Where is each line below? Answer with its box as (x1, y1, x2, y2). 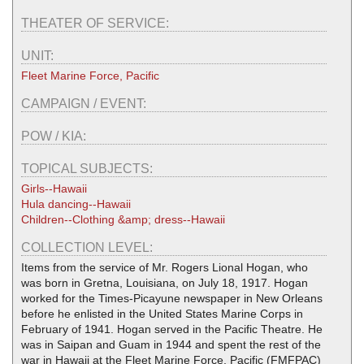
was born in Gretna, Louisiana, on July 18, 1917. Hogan (21, 275, 308, 289)
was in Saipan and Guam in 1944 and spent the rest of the (21, 337, 321, 351)
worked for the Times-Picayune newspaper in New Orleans (21, 291, 323, 305)
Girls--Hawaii (21, 181, 87, 195)
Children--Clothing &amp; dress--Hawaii (21, 212, 225, 226)
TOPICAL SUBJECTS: (21, 161, 156, 175)
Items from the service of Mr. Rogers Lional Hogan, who (21, 260, 308, 274)
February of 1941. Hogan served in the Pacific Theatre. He (21, 322, 323, 336)
